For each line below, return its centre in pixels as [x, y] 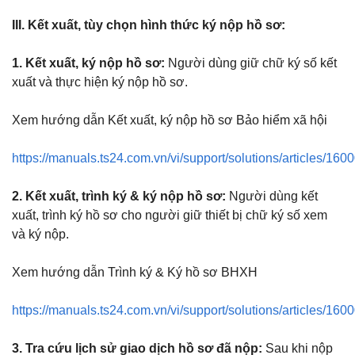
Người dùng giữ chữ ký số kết [251, 63]
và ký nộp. [40, 234]
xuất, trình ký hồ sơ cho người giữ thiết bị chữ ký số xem [170, 215]
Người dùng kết [272, 196]
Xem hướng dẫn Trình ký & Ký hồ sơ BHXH [135, 272]
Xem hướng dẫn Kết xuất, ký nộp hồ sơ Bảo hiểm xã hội [170, 120]
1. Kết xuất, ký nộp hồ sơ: [88, 63]
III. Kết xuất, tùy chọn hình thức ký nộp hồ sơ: [149, 25]
